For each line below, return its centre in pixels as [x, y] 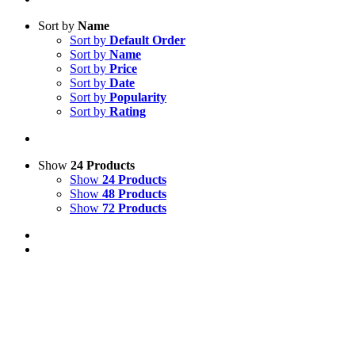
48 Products [134, 194]
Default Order [147, 40]
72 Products [134, 208]
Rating [128, 111]
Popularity [138, 97]
